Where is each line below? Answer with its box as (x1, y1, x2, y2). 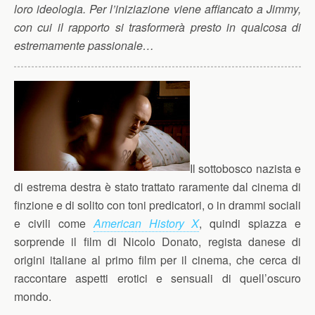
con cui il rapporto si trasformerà (14, 19, 191, 35)
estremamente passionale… (14, 37, 154, 53)
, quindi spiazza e (199, 215, 301, 231)
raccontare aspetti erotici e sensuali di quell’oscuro (14, 270, 301, 286)
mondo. (14, 288, 51, 304)
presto (190, 19, 227, 35)
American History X (93, 215, 200, 231)
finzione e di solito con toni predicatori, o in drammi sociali (14, 197, 301, 213)
